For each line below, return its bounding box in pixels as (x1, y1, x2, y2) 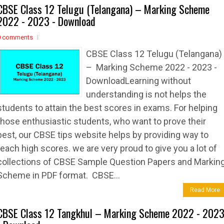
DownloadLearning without (86, 75, 191, 86)
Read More (190, 186, 220, 193)
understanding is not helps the (86, 89, 206, 99)
